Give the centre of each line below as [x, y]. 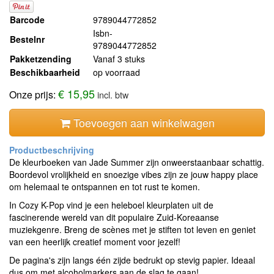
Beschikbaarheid [45, 72]
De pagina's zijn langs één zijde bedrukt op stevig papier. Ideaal [132, 260]
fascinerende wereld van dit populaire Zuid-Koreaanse [114, 217]
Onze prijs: [34, 95]
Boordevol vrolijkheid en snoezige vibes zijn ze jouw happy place [134, 175]
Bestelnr [27, 39]
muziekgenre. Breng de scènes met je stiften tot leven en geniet [132, 230]
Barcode [27, 20]
